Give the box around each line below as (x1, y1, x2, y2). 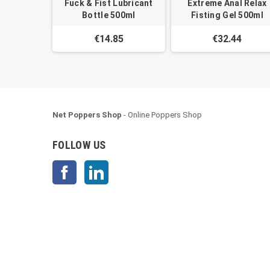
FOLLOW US (52, 139, 106, 152)
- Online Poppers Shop (122, 110, 202, 120)
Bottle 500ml (82, 10, 136, 20)
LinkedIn (108, 162, 138, 171)
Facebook (77, 162, 112, 171)
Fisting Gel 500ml (191, 10, 263, 20)
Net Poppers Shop (52, 110, 122, 120)
